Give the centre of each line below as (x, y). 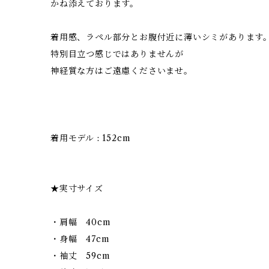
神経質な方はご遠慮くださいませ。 (122, 71)
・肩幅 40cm (81, 222)
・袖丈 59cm (80, 256)
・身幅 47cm (80, 239)
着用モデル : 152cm (91, 138)
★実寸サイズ (77, 189)
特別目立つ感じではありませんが (117, 54)
